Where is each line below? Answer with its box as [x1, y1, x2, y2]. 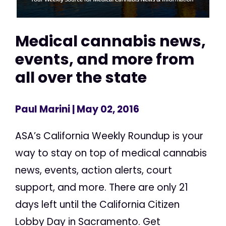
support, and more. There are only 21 [15, 181, 188, 195]
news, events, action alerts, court [15, 163, 172, 178]
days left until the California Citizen [15, 198, 180, 212]
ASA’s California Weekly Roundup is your [15, 129, 203, 143]
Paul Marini [15, 102, 70, 117]
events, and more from [15, 48, 194, 70]
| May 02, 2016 [70, 102, 139, 117]
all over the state [15, 66, 147, 88]
